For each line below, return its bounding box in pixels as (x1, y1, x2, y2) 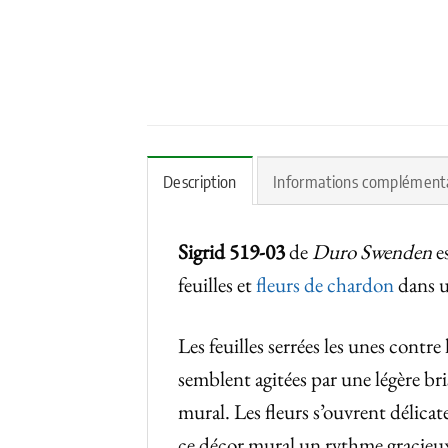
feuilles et (178, 271, 256, 299)
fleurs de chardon (256, 271, 394, 299)
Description (163, 171, 237, 193)
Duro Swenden (312, 238, 432, 266)
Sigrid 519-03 (178, 238, 285, 266)
